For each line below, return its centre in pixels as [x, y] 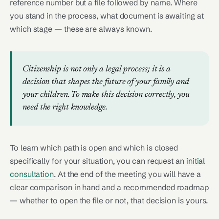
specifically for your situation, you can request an [98, 161]
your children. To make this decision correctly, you [106, 95]
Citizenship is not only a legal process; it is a [97, 69]
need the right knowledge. [65, 108]
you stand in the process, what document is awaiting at [107, 16]
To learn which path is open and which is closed [94, 148]
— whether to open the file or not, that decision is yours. [109, 200]
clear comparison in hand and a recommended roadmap [109, 187]
